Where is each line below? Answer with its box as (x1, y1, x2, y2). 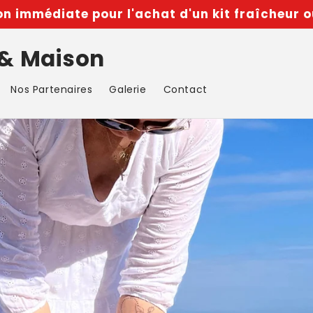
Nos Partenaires (10, 82, 93, 96)
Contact (163, 82, 208, 96)
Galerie (109, 82, 147, 96)
